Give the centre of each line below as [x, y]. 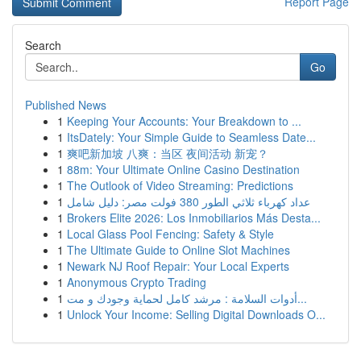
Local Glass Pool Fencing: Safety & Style [170, 234]
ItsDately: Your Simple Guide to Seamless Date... [191, 137]
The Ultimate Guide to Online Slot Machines [178, 250]
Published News [66, 105]
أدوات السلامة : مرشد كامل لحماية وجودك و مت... [302, 298]
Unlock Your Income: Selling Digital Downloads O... [196, 314]
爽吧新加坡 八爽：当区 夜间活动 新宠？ [168, 153]
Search [43, 45]
